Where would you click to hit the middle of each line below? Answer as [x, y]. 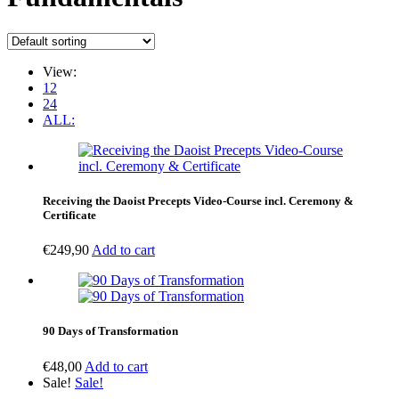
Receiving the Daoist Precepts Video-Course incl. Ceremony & [198, 201]
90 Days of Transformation [110, 331]
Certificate [69, 216]
